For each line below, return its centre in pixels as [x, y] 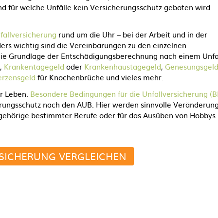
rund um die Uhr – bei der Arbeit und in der [132, 34]
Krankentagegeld [34, 66]
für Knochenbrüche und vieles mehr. [100, 77]
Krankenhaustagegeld [123, 66]
